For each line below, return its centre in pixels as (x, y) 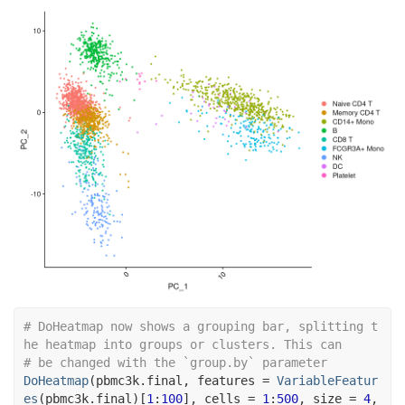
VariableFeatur (327, 381)
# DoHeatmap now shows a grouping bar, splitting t (201, 327)
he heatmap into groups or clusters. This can (183, 345)
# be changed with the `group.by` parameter (175, 363)
